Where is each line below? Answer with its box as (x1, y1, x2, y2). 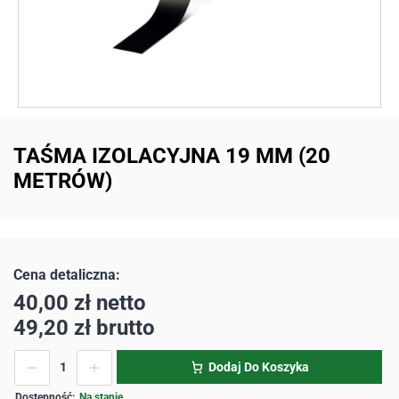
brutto (91, 315, 155, 341)
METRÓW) (13, 168, 112, 194)
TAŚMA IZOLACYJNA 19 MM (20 (13, 143, 330, 169)
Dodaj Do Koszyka (208, 360, 309, 375)
